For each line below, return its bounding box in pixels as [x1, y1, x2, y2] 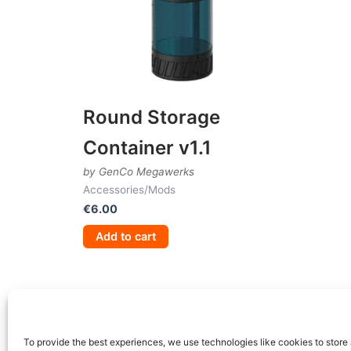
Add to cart [96, 229, 156, 243]
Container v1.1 [83, 136, 212, 159]
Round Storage [83, 105, 220, 128]
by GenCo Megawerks [83, 165, 194, 178]
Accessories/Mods [83, 183, 175, 196]
